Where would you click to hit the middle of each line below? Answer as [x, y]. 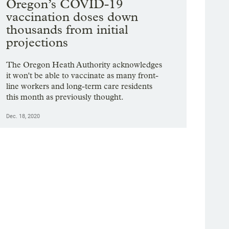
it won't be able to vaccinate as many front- [83, 75]
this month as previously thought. [65, 97]
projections [37, 42]
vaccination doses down [72, 17]
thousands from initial [67, 30]
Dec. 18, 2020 [23, 116]
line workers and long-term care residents [79, 86]
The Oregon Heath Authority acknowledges [84, 64]
